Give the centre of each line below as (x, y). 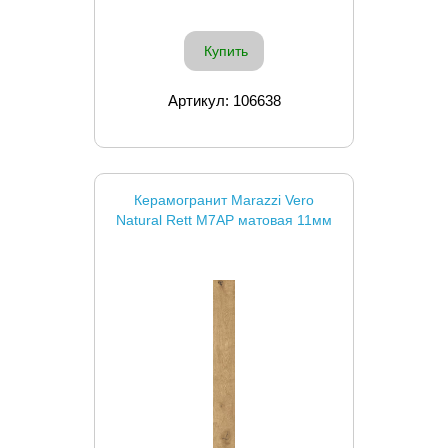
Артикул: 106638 (224, 100)
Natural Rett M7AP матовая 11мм (224, 219)
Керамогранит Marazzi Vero (224, 199)
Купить (226, 50)
